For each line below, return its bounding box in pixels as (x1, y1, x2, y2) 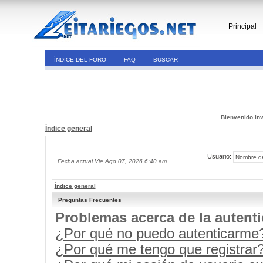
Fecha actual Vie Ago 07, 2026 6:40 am (57, 158, 167, 164)
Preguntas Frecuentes (58, 197, 122, 203)
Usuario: (207, 153, 233, 160)
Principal (228, 22, 257, 31)
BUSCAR (153, 56, 178, 63)
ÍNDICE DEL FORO (53, 56, 106, 63)
